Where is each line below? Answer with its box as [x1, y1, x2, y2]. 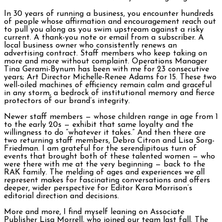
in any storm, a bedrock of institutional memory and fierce [4, 89, 215, 97]
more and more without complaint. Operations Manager [4, 57, 207, 65]
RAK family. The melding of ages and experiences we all [4, 168, 205, 176]
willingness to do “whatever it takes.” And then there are [4, 128, 206, 137]
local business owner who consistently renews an [4, 41, 177, 50]
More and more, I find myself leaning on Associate [4, 208, 184, 216]
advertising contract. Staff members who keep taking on [4, 49, 207, 57]
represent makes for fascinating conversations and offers [4, 176, 210, 184]
